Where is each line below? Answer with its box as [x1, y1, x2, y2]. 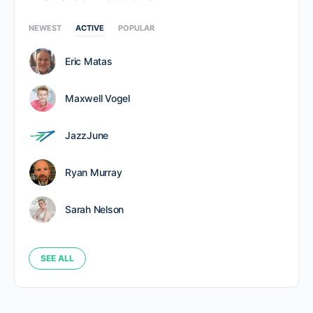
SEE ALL [41, 253, 74, 263]
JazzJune [65, 129, 109, 141]
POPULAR [118, 23, 154, 33]
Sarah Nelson [65, 203, 124, 215]
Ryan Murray [65, 166, 122, 178]
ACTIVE [75, 23, 104, 33]
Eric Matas [65, 55, 112, 67]
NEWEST [29, 23, 61, 33]
